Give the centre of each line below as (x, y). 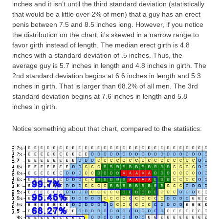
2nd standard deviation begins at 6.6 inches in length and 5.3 (107, 76)
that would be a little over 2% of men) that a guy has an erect (106, 14)
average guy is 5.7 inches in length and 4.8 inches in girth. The (109, 66)
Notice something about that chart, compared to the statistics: (107, 129)
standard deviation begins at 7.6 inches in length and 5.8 (100, 97)
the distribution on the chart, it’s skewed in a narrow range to (106, 35)
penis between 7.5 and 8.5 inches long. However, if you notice (108, 25)
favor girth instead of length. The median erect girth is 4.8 (101, 45)
